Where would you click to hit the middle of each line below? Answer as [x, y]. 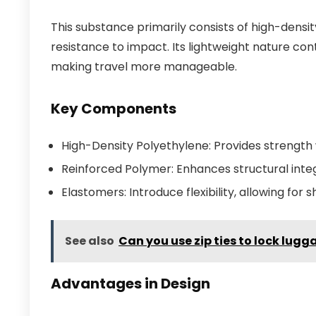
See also [90, 241]
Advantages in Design [130, 284]
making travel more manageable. [144, 67]
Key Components [114, 109]
